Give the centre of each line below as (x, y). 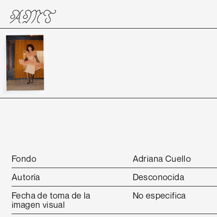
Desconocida (158, 177)
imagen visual (39, 204)
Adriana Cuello (162, 158)
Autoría (26, 177)
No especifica (159, 195)
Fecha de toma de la (51, 195)
